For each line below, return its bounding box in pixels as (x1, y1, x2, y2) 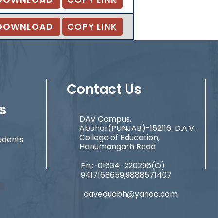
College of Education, (79, 132, 160, 143)
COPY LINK (67, 20, 118, 33)
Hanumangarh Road (79, 141, 156, 152)
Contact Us (67, 80, 142, 99)
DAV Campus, (79, 113, 131, 125)
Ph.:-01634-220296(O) (81, 160, 165, 171)
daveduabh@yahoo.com (84, 188, 178, 200)
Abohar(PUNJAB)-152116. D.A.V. (79, 123, 196, 134)
